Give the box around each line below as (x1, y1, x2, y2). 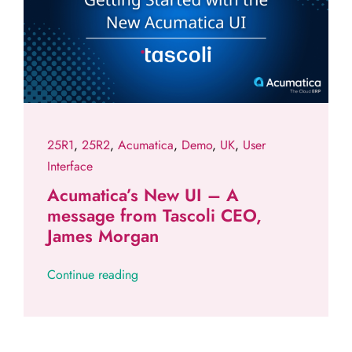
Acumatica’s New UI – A (46, 182, 239, 208)
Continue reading (46, 266, 138, 284)
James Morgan (46, 223, 159, 249)
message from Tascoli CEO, (46, 203, 262, 229)
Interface (46, 157, 93, 176)
